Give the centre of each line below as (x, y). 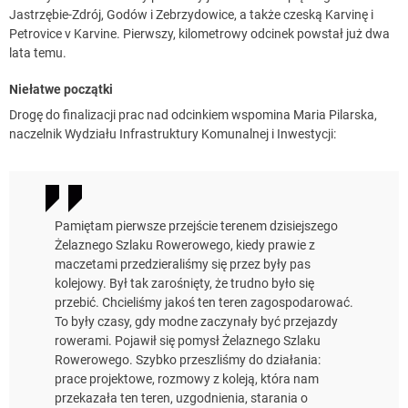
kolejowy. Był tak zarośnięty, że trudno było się (184, 283)
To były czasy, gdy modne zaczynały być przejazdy (196, 321)
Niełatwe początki (61, 89)
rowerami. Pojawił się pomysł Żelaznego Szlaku (188, 340)
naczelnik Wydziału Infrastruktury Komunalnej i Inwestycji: (173, 133)
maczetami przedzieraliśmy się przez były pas (183, 264)
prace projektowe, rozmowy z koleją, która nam (187, 378)
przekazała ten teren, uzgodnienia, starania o (181, 398)
